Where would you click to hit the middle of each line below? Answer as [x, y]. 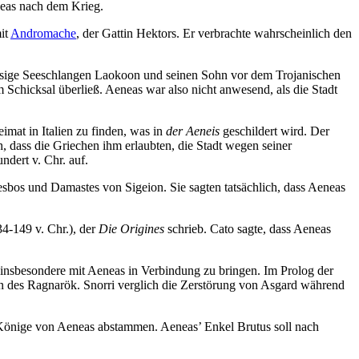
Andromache [43, 34]
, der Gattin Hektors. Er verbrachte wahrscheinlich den [214, 34]
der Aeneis [193, 131]
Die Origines [131, 229]
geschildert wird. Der [274, 131]
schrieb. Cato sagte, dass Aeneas [248, 229]
